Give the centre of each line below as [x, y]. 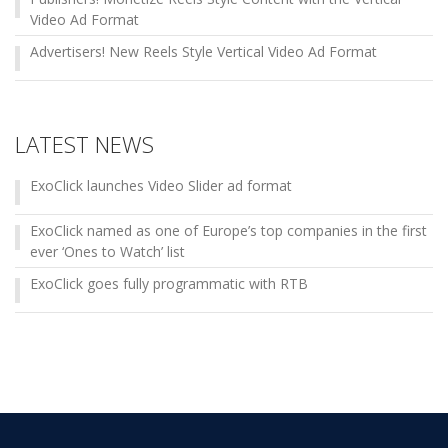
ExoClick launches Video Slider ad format [161, 186]
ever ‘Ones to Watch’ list [107, 252]
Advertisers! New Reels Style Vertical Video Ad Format [203, 52]
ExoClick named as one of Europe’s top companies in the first [228, 231]
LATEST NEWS [84, 144]
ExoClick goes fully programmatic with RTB [169, 284]
